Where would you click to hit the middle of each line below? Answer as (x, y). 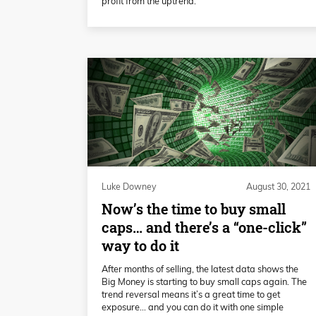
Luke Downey (129, 186)
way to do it (140, 245)
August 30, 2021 (278, 186)
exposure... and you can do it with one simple (193, 306)
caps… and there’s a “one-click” (204, 227)
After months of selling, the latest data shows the (200, 268)
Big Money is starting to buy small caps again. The (204, 281)
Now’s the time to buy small (194, 209)
